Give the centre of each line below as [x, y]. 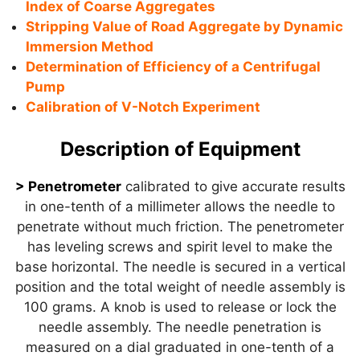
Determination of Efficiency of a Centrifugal [173, 67]
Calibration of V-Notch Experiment [143, 107]
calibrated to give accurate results [233, 186]
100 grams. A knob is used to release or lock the [180, 307]
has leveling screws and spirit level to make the [180, 246]
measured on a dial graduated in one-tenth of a [180, 347]
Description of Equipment [180, 149]
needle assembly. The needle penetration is [180, 327]
